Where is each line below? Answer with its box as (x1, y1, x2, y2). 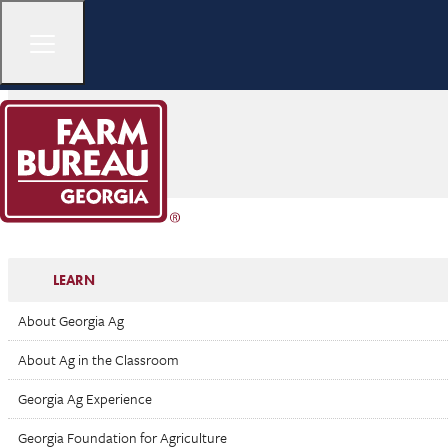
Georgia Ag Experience (18, 388, 152, 409)
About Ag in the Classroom (18, 349, 179, 370)
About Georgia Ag (18, 310, 124, 331)
